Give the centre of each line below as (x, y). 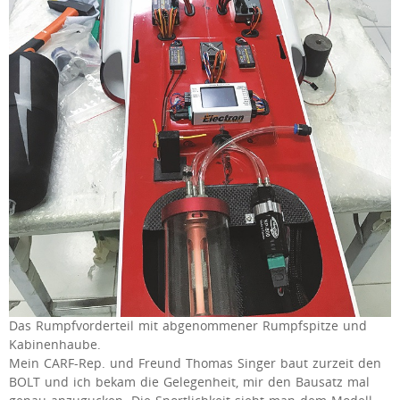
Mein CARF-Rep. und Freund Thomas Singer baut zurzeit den (195, 364)
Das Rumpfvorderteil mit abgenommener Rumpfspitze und (188, 326)
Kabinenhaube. (55, 345)
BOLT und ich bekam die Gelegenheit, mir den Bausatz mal (189, 383)
